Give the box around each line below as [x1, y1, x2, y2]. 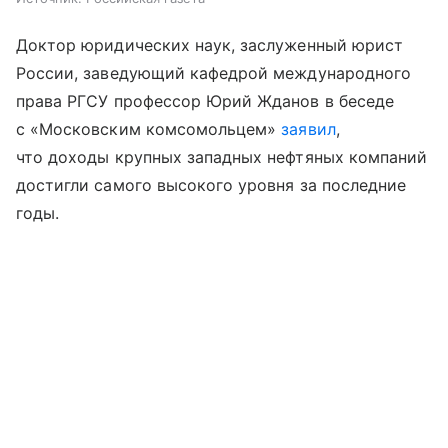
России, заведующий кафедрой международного [16, 63, 412, 84]
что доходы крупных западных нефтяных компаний [16, 147, 428, 168]
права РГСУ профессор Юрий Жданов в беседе [16, 91, 394, 112]
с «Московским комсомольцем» [16, 119, 282, 140]
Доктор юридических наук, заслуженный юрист [16, 35, 404, 56]
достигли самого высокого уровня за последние [16, 175, 407, 196]
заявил [281, 119, 336, 140]
